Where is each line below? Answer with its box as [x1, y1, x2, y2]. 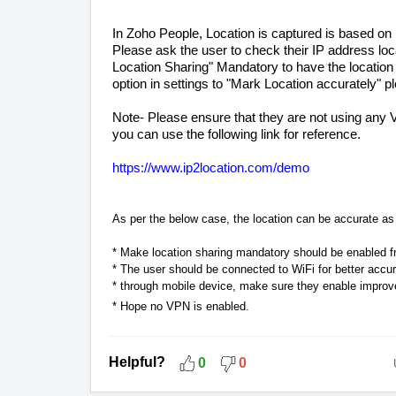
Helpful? [109, 354, 165, 370]
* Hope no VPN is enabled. [112, 300, 253, 314]
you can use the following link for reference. [112, 127, 361, 142]
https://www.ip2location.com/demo [112, 161, 309, 176]
